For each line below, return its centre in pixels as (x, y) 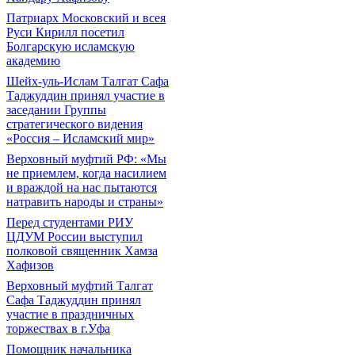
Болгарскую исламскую (71, 46)
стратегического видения (74, 124)
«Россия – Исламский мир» (80, 138)
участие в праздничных (70, 314)
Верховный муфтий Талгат (80, 286)
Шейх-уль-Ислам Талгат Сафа (88, 81)
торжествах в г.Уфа (58, 328)
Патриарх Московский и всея (86, 18)
